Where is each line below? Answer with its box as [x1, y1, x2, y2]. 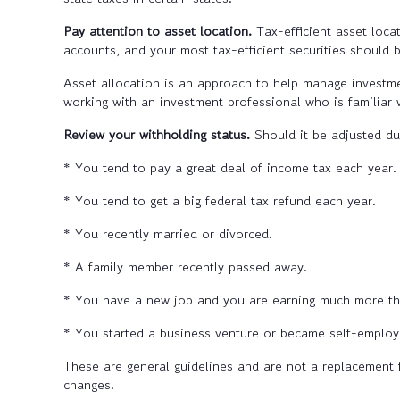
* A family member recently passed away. [63, 257, 307, 277]
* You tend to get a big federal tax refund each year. [63, 191, 376, 211]
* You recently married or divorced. [63, 224, 272, 244]
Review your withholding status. [63, 125, 250, 145]
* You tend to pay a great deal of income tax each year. [63, 158, 396, 178]
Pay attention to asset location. [63, 21, 256, 41]
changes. [63, 375, 114, 395]
